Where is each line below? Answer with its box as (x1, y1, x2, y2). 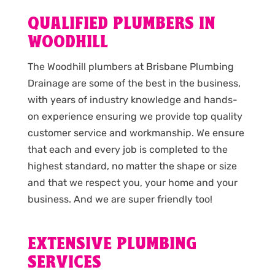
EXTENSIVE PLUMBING (27, 234, 196, 254)
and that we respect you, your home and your (27, 176, 238, 188)
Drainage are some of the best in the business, (27, 77, 241, 89)
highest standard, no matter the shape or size (27, 160, 237, 172)
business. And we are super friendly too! (27, 193, 212, 205)
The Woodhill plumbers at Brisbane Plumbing (27, 60, 234, 72)
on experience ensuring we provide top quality (27, 110, 242, 122)
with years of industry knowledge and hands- (27, 93, 238, 106)
